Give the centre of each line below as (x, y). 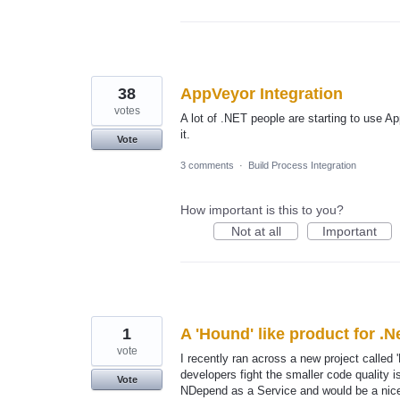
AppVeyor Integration (262, 93)
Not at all (256, 231)
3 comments (207, 165)
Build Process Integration (302, 165)
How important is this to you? (262, 209)
